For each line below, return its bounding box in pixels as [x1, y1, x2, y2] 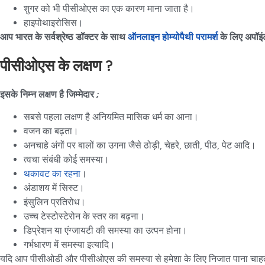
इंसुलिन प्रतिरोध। [24, 196, 88, 208]
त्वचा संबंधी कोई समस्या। [24, 153, 112, 165]
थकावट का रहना [24, 167, 80, 179]
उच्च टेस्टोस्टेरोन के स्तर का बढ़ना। [24, 210, 147, 222]
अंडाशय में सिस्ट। [24, 182, 87, 193]
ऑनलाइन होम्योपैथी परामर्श [128, 31, 218, 43]
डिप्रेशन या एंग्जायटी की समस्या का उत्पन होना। [24, 224, 190, 236]
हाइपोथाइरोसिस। [24, 17, 86, 29]
